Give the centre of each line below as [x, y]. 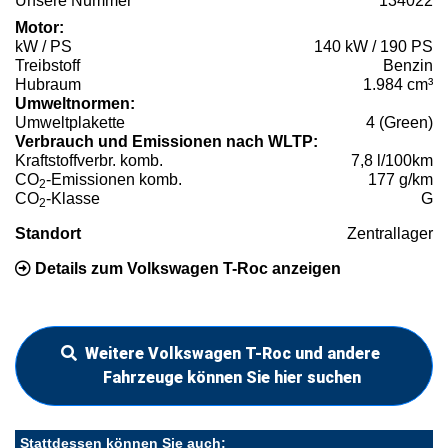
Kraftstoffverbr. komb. [89, 161]
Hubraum [48, 85]
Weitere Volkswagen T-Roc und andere [232, 354]
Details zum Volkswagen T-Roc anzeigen [186, 269]
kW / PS [43, 47]
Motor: [39, 28]
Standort [48, 234]
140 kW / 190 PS [373, 47]
